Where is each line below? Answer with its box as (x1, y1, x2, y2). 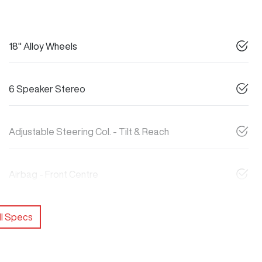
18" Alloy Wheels (9, 42, 77, 51)
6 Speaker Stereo (9, 84, 85, 94)
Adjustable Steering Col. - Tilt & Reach (9, 127, 169, 136)
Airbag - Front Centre (9, 170, 98, 179)
